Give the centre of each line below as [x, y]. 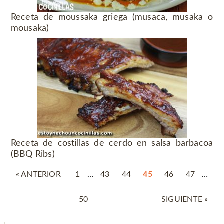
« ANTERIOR [38, 175]
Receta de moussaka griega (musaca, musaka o [112, 18]
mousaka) [30, 29]
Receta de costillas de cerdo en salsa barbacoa [112, 144]
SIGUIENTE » [185, 200]
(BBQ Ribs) [33, 155]
